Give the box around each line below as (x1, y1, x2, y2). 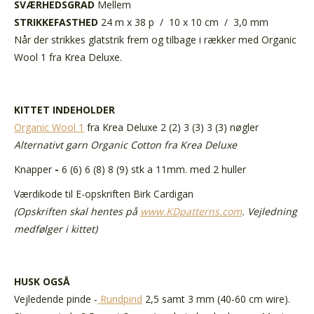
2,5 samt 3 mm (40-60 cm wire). (142, 292, 290, 306)
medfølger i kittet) (14, 221, 97, 235)
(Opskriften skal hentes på (14, 204, 140, 218)
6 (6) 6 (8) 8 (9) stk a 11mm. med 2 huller (62, 162, 249, 176)
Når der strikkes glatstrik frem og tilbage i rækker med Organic (14, 32, 296, 46)
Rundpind (97, 292, 142, 306)
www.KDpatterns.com (140, 204, 242, 218)
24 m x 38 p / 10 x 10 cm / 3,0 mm (101, 15, 268, 29)
